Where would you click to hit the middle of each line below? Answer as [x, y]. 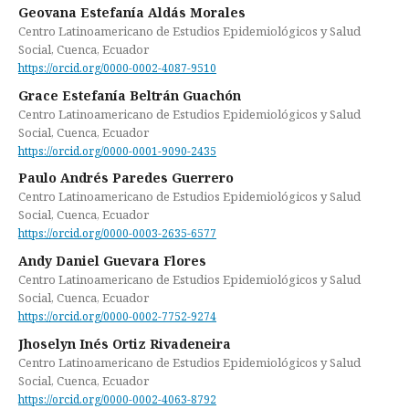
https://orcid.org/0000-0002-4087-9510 [117, 68]
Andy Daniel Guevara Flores [112, 261]
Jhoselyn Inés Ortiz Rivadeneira [125, 343]
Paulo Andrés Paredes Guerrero [126, 178]
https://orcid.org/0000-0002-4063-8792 [117, 399]
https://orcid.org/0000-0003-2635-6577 [117, 234]
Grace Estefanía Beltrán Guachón [130, 95]
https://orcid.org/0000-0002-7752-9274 [117, 316]
